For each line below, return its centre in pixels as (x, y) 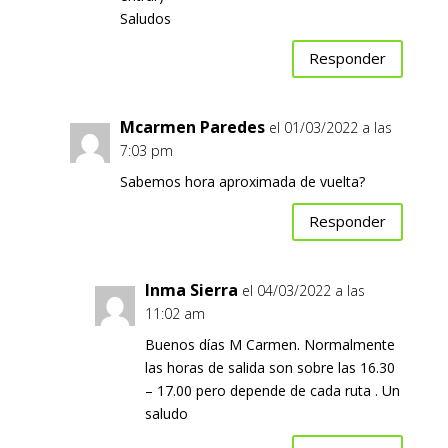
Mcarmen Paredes (192, 126)
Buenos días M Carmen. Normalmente (269, 344)
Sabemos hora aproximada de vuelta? (242, 181)
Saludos (145, 18)
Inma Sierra (191, 289)
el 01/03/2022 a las (330, 127)
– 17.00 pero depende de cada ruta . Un (272, 390)
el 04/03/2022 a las (303, 290)
